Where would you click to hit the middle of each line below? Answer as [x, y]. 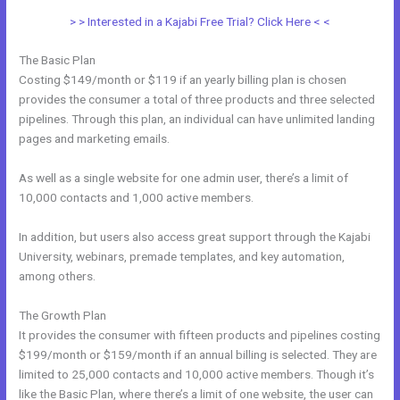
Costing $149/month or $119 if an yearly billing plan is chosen [183, 80]
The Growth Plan [63, 316]
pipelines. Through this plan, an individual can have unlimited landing [197, 119]
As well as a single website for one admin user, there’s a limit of [184, 178]
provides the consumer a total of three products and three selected [197, 100]
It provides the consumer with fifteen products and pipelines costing [200, 335]
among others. [58, 276]
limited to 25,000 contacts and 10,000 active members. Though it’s [197, 375]
